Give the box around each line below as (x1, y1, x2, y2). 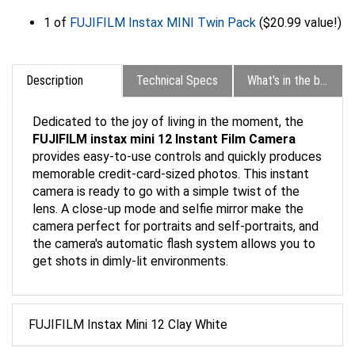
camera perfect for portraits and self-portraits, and (32, 204, 319, 219)
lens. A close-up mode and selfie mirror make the (32, 186, 303, 201)
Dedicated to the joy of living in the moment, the (32, 99, 303, 114)
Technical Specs (136, 58, 219, 73)
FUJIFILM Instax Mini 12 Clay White (29, 302, 227, 317)
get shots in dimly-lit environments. (32, 239, 228, 254)
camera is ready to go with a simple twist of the (32, 169, 300, 184)
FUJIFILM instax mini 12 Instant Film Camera (32, 116, 296, 132)
